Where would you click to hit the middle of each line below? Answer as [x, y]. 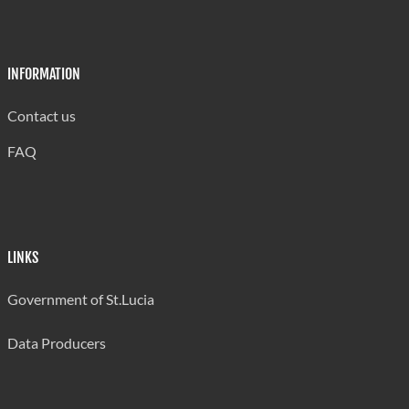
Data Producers [57, 342]
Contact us [42, 115]
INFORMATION [44, 74]
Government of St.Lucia [81, 299]
